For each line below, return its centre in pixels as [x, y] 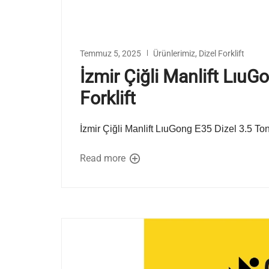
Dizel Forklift [222, 54]
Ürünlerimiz [174, 54]
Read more [104, 159]
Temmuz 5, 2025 [110, 54]
